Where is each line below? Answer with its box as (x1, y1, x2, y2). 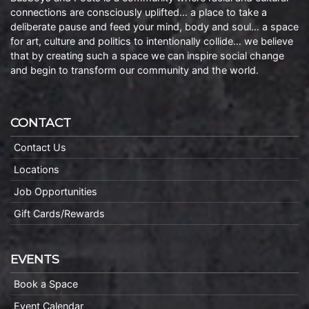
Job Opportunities (14, 186, 97, 197)
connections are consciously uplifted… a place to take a (10, 6, 267, 18)
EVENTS (10, 252, 59, 266)
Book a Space (14, 278, 78, 290)
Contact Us (14, 141, 66, 153)
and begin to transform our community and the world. (10, 64, 259, 76)
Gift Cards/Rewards (14, 208, 105, 219)
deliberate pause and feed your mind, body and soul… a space (10, 21, 299, 32)
